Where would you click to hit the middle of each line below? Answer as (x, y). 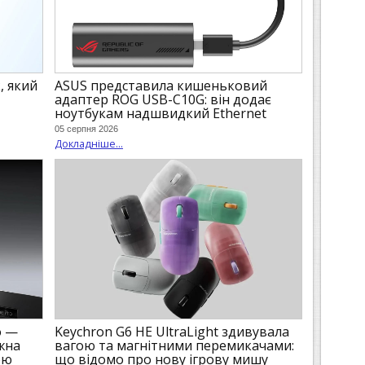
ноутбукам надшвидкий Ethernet (161, 113)
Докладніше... (89, 144)
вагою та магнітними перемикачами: (174, 345)
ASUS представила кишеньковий (161, 85)
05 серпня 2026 (86, 129)
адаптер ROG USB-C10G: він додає (163, 99)
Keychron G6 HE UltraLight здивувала (172, 331)
